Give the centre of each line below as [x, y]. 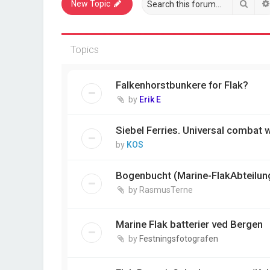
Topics [85, 49]
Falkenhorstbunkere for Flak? [182, 85]
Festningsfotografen [179, 239]
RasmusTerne [166, 190]
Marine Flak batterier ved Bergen [189, 224]
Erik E [150, 99]
